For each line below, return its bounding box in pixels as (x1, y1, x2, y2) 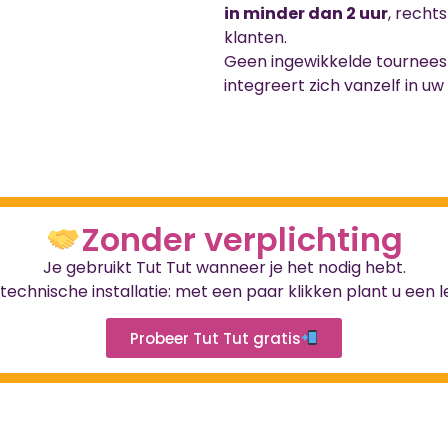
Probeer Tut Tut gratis (129, 327, 301, 349)
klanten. (224, 25, 287, 49)
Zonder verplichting (81, 217, 404, 263)
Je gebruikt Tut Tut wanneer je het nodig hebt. (42, 256, 406, 280)
